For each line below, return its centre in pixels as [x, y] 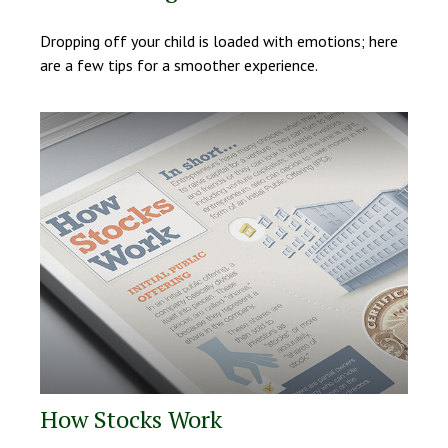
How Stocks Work [131, 419]
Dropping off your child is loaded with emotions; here [219, 41]
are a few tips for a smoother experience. [179, 65]
